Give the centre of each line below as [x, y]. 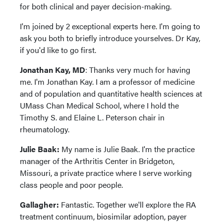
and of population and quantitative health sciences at [111, 93]
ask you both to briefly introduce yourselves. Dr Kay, [110, 38]
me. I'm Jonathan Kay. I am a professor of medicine [107, 82]
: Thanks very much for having [138, 70]
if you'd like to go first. [58, 50]
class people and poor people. [71, 185]
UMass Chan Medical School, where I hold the [99, 105]
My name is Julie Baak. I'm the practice [127, 149]
